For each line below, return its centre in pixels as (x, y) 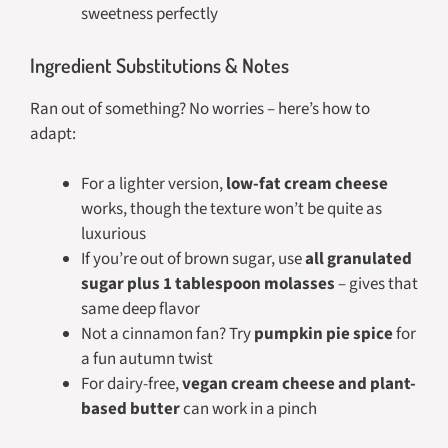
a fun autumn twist (147, 359)
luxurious (113, 234)
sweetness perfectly (149, 14)
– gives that (376, 284)
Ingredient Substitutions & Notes (159, 64)
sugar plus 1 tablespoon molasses (208, 284)
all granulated (358, 259)
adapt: (53, 133)
